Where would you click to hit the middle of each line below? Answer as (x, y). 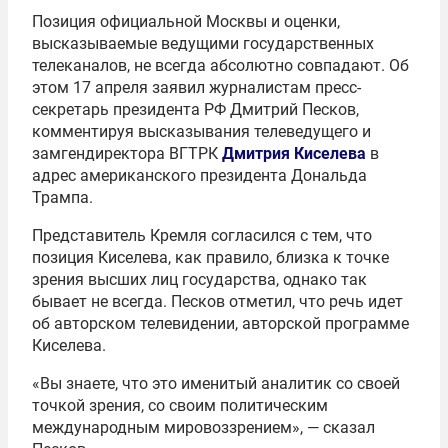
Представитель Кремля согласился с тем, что (202, 236)
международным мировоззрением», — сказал (203, 428)
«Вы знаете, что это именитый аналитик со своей (216, 384)
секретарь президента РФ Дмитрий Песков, (195, 110)
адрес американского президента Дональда (199, 176)
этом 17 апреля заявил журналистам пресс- (196, 88)
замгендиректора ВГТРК (127, 154)
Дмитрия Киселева (294, 154)
